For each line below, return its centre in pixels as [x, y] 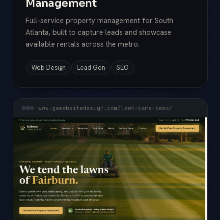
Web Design [48, 68]
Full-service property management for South [99, 20]
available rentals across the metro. [82, 44]
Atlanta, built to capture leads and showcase [98, 32]
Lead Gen [91, 68]
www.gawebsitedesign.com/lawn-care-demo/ [105, 108]
